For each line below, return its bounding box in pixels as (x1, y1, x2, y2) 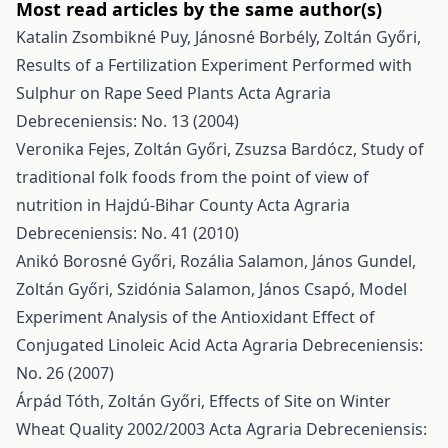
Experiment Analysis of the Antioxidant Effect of (16, 306, 375, 328)
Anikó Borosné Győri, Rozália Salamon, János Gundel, (16, 250, 416, 272)
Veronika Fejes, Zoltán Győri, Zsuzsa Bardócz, (16, 138, 361, 160)
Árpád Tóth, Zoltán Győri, (16, 390, 209, 412)
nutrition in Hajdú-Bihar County (16, 194, 257, 216)
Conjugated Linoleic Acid (16, 334, 205, 356)
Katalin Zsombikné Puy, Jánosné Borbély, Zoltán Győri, (16, 26, 421, 48)
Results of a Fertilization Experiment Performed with (16, 54, 412, 76)
